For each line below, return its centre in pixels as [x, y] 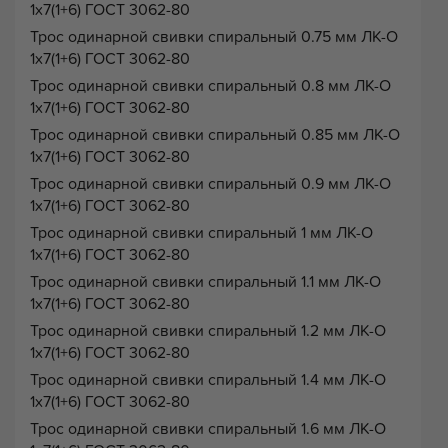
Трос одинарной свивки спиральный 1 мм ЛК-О [201, 232]
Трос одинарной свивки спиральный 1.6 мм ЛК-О [208, 428]
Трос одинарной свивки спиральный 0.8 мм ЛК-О [210, 85]
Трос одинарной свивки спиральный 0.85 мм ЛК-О [215, 134]
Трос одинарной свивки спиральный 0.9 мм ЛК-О [210, 183]
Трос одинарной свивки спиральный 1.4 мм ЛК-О [208, 379]
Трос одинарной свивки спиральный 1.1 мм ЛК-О [205, 281]
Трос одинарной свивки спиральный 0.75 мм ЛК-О [214, 36]
